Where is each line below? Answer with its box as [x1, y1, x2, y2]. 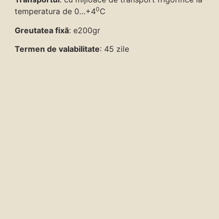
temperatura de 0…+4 [15, 6, 96, 17]
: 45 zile [100, 44, 129, 54]
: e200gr [69, 25, 100, 35]
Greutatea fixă [15, 25, 69, 35]
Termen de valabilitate [15, 44, 100, 54]
